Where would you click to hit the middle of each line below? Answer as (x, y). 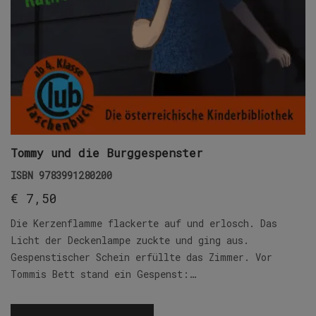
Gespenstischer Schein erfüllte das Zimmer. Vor (141, 257)
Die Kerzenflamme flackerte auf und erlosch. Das (144, 224)
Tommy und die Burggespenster (107, 153)
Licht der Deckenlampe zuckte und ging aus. (130, 241)
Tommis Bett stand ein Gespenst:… (103, 274)
